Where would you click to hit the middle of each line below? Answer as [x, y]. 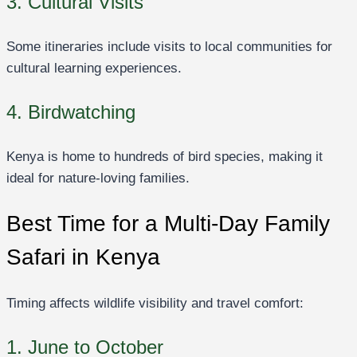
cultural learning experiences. [94, 69]
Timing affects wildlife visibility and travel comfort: [155, 304]
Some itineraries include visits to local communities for [169, 47]
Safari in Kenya [83, 257]
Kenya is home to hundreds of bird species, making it [165, 157]
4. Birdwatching [71, 112]
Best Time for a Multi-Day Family [168, 224]
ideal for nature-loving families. [98, 178]
